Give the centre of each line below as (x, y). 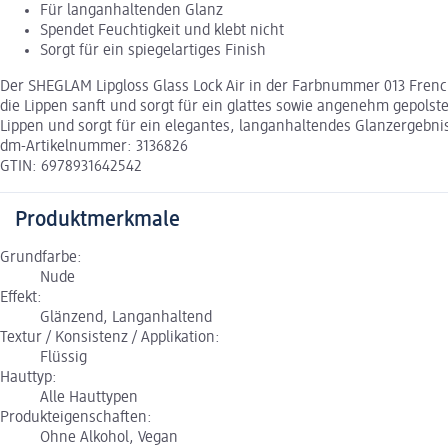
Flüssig (63, 357)
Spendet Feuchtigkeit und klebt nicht (162, 30)
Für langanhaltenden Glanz (131, 10)
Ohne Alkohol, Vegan (109, 437)
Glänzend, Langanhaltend (126, 317)
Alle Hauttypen (89, 397)
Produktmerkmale (97, 219)
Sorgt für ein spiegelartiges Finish (153, 50)
